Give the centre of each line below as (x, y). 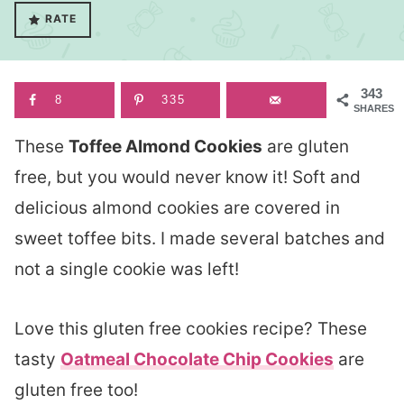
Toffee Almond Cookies (165, 147)
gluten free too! (76, 390)
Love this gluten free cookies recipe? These (191, 329)
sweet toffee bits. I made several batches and (200, 239)
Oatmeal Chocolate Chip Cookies (197, 359)
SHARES (374, 108)
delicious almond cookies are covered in (177, 208)
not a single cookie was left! (127, 269)
